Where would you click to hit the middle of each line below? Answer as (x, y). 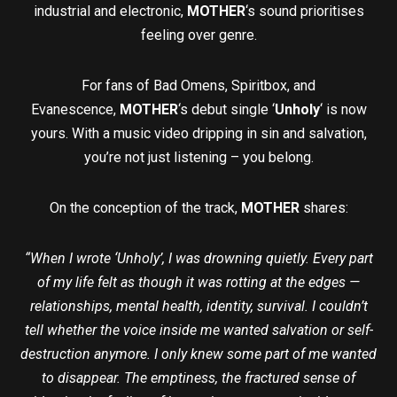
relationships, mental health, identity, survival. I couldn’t (198, 307)
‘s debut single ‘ (226, 110)
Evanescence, (75, 110)
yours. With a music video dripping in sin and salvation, (198, 134)
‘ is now (343, 110)
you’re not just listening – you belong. (198, 158)
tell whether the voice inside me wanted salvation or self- (198, 331)
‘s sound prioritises (304, 12)
